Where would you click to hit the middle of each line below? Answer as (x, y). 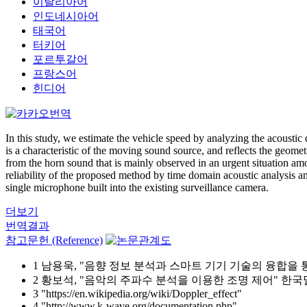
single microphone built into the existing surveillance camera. (137, 187)
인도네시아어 (66, 16)
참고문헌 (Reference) (54, 240)
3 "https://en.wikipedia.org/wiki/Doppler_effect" (137, 294)
